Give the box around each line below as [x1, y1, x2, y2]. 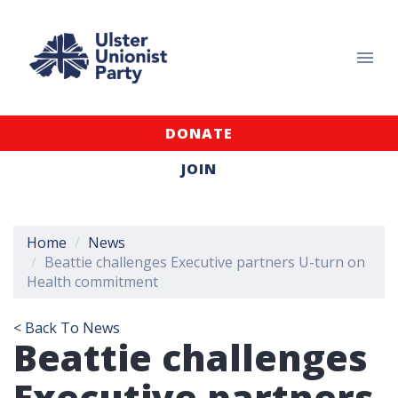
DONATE [165, 123, 233, 143]
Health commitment [27, 272, 158, 291]
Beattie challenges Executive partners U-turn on [44, 252, 365, 272]
